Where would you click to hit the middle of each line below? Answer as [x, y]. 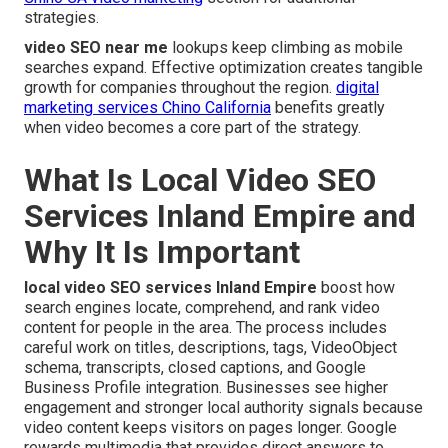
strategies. [61, 17]
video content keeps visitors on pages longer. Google [210, 427]
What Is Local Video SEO [200, 179]
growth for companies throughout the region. [180, 87]
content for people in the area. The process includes [205, 327]
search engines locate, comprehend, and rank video [202, 307]
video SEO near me [96, 47]
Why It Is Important [162, 251]
